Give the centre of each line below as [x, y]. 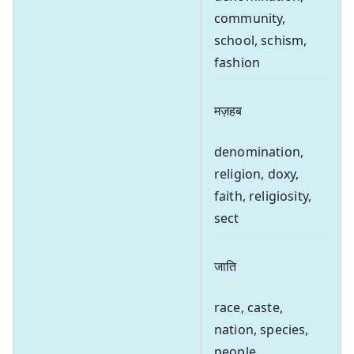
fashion [237, 62]
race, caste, [249, 307]
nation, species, [262, 329]
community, [250, 18]
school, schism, [261, 40]
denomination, [259, 151]
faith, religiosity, [263, 196]
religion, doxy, [257, 173]
